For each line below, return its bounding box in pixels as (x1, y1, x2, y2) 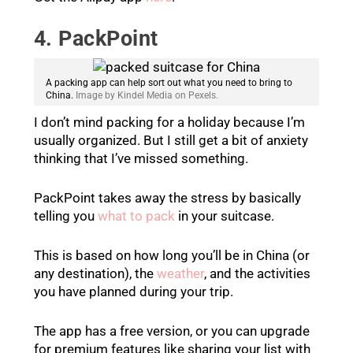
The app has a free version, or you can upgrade (33, 323, 310, 340)
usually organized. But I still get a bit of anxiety (33, 132, 308, 148)
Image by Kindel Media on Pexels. (75, 89, 218, 101)
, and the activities (203, 266, 310, 282)
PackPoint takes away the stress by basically (33, 189, 301, 206)
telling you (33, 207, 98, 224)
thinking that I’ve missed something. (33, 150, 248, 166)
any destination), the (33, 266, 157, 282)
